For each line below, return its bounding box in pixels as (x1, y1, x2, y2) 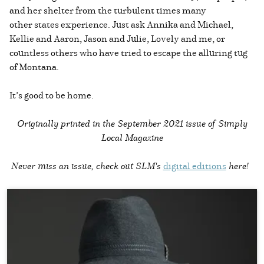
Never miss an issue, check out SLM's (11, 159, 163, 172)
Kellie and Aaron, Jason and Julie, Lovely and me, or (9, 31, 225, 45)
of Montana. (9, 60, 61, 73)
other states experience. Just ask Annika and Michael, (9, 17, 233, 31)
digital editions (163, 159, 226, 172)
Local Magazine (101, 130, 163, 144)
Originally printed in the (16, 116, 115, 130)
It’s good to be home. (9, 88, 95, 101)
